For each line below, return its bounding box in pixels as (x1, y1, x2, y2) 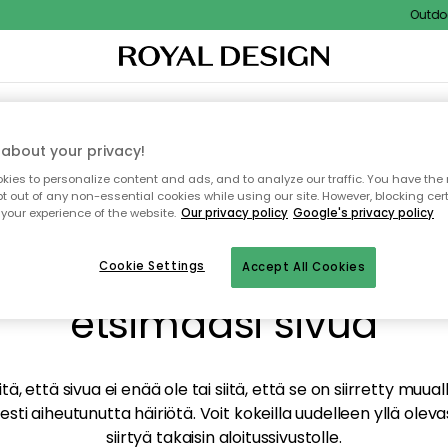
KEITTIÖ (217, 99, 268, 116)
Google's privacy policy (293, 205, 434, 222)
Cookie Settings (99, 258, 205, 275)
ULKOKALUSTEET (327, 99, 438, 116)
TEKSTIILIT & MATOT (86, 99, 218, 116)
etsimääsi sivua (69, 296, 379, 352)
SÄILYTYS (267, 99, 328, 116)
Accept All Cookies (242, 259, 366, 276)
